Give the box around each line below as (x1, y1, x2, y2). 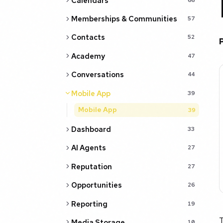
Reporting (71, 199, 108, 209)
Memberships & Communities (71, 14, 177, 23)
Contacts (71, 32, 105, 42)
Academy (71, 51, 105, 61)
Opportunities (71, 180, 122, 190)
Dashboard (71, 124, 111, 134)
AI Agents (71, 143, 106, 153)
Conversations (71, 70, 124, 80)
